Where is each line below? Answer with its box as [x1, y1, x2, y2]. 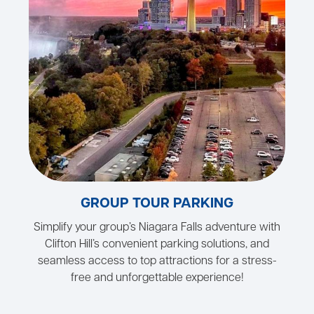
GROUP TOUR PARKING [81, 197, 233, 212]
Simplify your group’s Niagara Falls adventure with [34, 222, 280, 234]
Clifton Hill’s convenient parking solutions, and [45, 239, 269, 251]
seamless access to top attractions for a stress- [37, 256, 277, 268]
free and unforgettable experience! [70, 273, 244, 285]
